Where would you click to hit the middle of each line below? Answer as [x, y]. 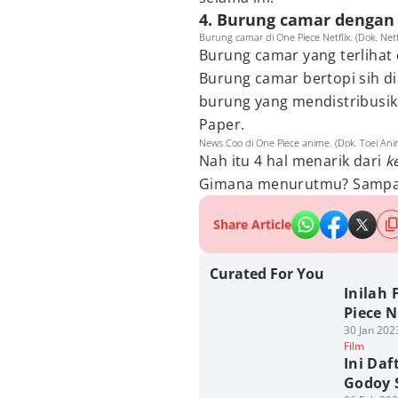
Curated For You [267, 274]
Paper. [224, 124]
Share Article [252, 224]
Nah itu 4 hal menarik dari [291, 161]
